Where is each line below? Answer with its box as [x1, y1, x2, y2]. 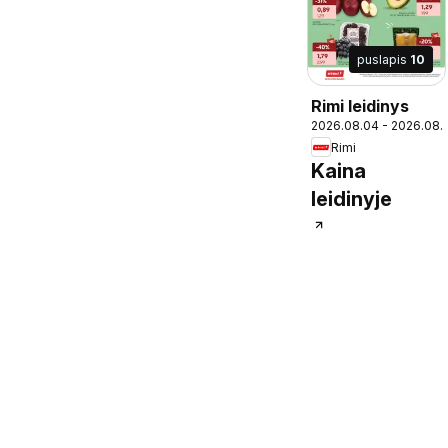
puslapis [356, 52, 410, 68]
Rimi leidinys [311, 96, 409, 117]
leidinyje [311, 187, 392, 212]
